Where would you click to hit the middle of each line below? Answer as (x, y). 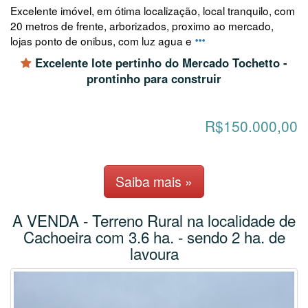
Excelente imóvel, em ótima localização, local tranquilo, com (153, 10)
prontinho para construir (154, 78)
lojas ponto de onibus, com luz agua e (102, 40)
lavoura (154, 253)
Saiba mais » (154, 181)
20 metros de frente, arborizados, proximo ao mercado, (142, 25)
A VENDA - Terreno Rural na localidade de (154, 220)
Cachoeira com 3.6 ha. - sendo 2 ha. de (154, 236)
